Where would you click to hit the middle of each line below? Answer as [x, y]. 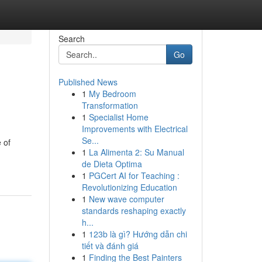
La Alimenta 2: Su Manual [136, 152]
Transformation [110, 105]
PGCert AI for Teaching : [134, 175]
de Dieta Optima [112, 164]
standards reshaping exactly [134, 211]
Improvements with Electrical [135, 129]
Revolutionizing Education [129, 187]
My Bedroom [112, 94]
